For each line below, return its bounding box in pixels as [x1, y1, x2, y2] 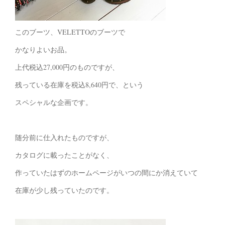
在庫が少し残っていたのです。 [15, 185, 114, 195]
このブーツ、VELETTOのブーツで [15, 27, 125, 37]
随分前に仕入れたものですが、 [15, 133, 114, 143]
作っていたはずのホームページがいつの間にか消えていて [15, 168, 198, 178]
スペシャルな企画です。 [15, 97, 92, 107]
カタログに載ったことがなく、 [15, 150, 114, 160]
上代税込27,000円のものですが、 [15, 62, 119, 72]
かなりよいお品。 [15, 45, 71, 55]
